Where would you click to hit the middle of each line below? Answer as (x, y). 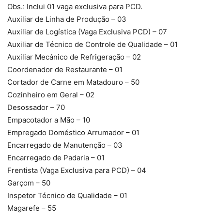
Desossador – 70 (36, 107)
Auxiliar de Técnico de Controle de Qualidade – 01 (93, 44)
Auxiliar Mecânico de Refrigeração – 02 (74, 57)
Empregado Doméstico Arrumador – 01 (73, 132)
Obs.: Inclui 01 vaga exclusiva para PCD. (75, 6)
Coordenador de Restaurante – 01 (65, 69)
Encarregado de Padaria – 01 (56, 157)
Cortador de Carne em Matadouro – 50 (73, 82)
